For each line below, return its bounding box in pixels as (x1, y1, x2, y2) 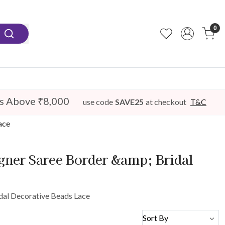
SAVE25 (115, 97, 144, 107)
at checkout (146, 97, 186, 107)
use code (83, 97, 113, 107)
